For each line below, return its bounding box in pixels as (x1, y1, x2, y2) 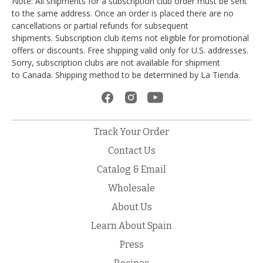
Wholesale (108, 183, 155, 194)
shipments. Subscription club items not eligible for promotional (12, 32, 249, 43)
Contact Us (107, 145, 156, 156)
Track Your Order (94, 126, 169, 137)
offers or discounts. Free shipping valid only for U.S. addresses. (12, 45, 248, 56)
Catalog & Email (97, 164, 166, 175)
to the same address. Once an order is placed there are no (12, 8, 234, 19)
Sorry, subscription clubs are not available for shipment (12, 57, 220, 68)
